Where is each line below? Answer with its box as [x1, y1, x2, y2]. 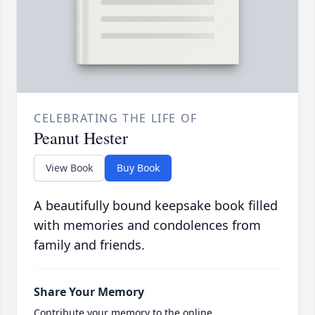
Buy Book [117, 161, 160, 175]
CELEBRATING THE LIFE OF [34, 110, 198, 127]
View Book [46, 161, 93, 175]
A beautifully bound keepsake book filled [34, 197, 278, 214]
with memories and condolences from [34, 217, 261, 234]
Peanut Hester [34, 127, 128, 150]
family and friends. [34, 236, 145, 254]
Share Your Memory [34, 284, 144, 300]
